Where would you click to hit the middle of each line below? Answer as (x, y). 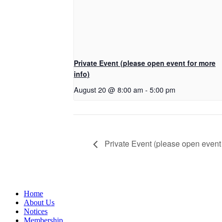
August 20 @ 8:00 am (109, 90)
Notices (36, 212)
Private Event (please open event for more (145, 63)
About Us (39, 203)
